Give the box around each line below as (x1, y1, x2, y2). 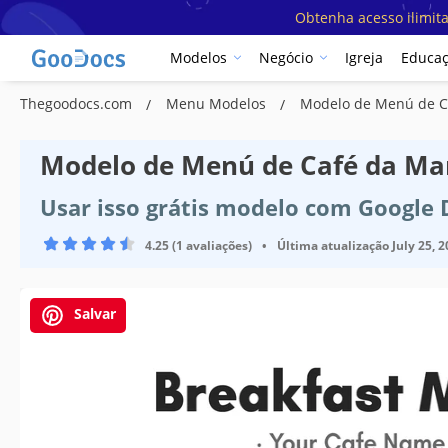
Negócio (259, 48, 313, 68)
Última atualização (277, 236, 389, 254)
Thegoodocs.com (20, 93, 136, 113)
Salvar (70, 303, 116, 323)
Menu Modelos (166, 93, 270, 113)
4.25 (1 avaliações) (145, 236, 252, 254)
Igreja (345, 48, 383, 68)
